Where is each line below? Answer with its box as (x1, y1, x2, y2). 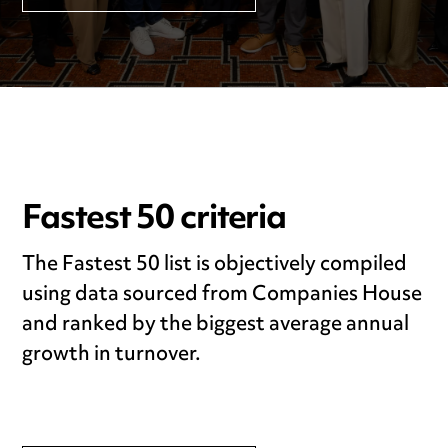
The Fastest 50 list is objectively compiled (22, 244, 408, 286)
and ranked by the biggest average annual (22, 304, 410, 346)
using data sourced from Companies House (22, 274, 423, 316)
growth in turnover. (22, 334, 202, 376)
